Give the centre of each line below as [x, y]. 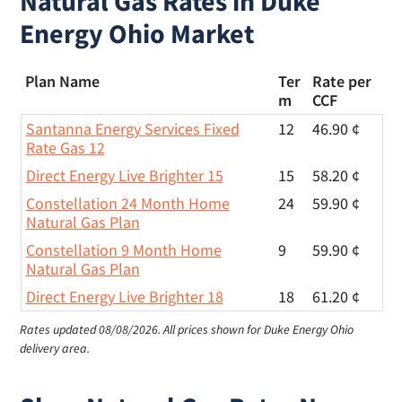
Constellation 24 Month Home [127, 203]
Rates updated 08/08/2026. [92, 329]
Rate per [341, 81]
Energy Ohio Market [137, 33]
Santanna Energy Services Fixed [132, 129]
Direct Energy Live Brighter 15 [124, 175]
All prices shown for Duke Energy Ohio [259, 329]
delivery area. [55, 348]
